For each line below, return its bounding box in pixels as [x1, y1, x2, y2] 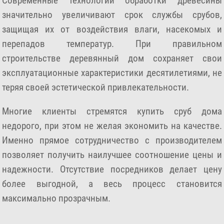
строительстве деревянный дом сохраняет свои [2, 52, 222, 64]
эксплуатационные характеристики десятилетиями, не [2, 66, 222, 78]
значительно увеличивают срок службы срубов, [2, 8, 222, 20]
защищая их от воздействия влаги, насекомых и [2, 23, 222, 35]
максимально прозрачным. [2, 192, 111, 204]
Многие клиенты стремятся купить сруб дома [2, 105, 222, 117]
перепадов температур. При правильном [2, 37, 222, 49]
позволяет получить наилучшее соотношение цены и [2, 149, 222, 161]
